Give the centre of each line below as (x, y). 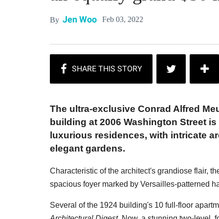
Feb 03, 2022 (123, 19)
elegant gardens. (88, 149)
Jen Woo (80, 19)
